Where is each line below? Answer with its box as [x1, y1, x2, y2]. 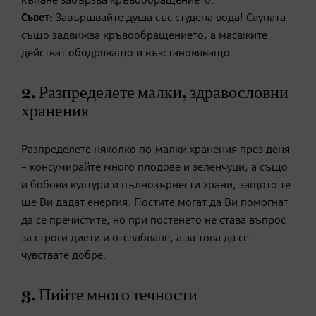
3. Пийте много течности [21, 287, 197, 305]
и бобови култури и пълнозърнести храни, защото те [21, 180, 291, 192]
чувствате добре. [21, 250, 107, 262]
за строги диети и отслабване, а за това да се [21, 233, 249, 245]
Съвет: [21, 13, 56, 25]
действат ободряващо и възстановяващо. [21, 48, 233, 60]
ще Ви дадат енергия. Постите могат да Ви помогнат [21, 197, 288, 209]
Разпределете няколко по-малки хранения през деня [21, 145, 290, 157]
